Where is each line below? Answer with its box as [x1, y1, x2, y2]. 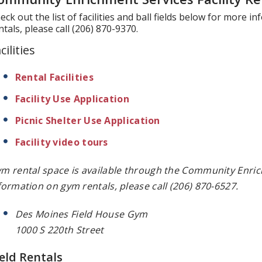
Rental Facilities [15, 70, 94, 84]
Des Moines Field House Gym [15, 207, 148, 220]
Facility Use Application [15, 92, 129, 105]
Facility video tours [15, 135, 108, 149]
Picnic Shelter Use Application [15, 113, 160, 127]
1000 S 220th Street [15, 223, 104, 236]
